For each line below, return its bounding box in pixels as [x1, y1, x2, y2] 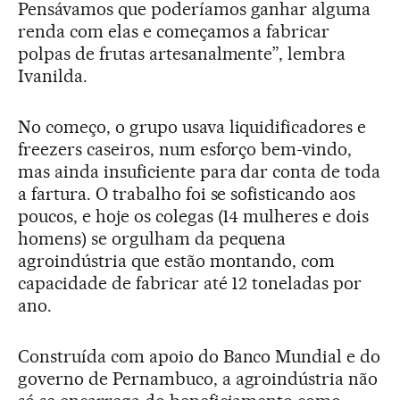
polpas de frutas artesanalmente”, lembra [18, 43, 346, 65]
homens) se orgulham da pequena [18, 228, 287, 250]
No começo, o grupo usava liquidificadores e [18, 116, 367, 138]
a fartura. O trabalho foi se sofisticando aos [18, 183, 356, 205]
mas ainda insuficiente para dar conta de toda [18, 161, 381, 183]
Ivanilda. [18, 65, 87, 87]
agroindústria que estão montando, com [18, 250, 336, 272]
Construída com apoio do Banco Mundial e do [18, 346, 381, 368]
